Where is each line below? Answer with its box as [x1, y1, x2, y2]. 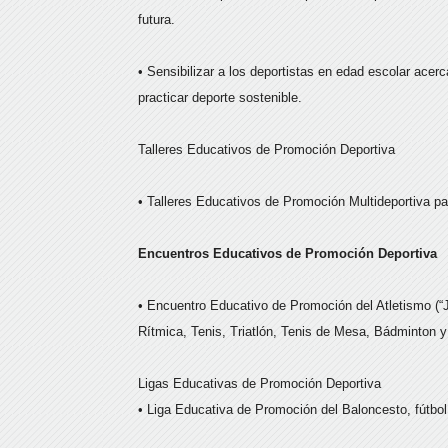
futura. [138, 12, 175, 27]
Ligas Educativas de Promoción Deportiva [138, 376, 381, 391]
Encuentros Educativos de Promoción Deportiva [138, 246, 437, 261]
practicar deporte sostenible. [138, 90, 302, 105]
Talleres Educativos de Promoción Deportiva [138, 142, 395, 157]
